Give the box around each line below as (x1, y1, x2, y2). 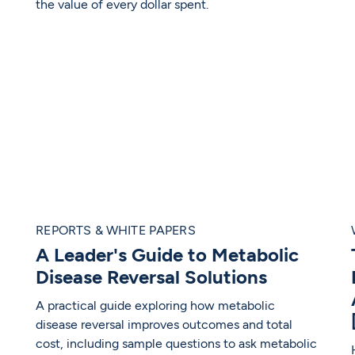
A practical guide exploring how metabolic (36, 298, 276, 314)
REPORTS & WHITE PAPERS (36, 223, 196, 239)
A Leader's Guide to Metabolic (36, 243, 300, 267)
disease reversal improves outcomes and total (36, 317, 293, 333)
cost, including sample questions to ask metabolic (36, 336, 318, 352)
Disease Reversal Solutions (36, 265, 268, 289)
